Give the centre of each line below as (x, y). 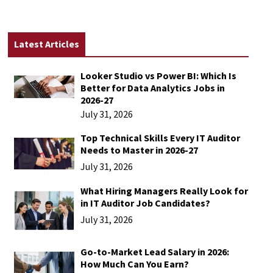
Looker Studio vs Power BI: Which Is (158, 76)
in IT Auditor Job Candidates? (145, 203)
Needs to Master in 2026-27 (139, 150)
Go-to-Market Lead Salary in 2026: (154, 252)
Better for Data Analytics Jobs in (152, 88)
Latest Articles (47, 44)
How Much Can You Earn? (134, 264)
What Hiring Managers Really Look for (164, 190)
